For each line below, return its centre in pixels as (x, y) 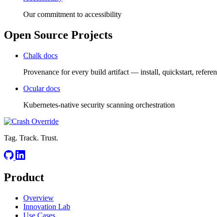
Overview (39, 198)
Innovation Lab (47, 207)
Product (24, 178)
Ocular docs (42, 88)
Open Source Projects (58, 35)
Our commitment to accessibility (72, 14)
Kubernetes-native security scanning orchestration (99, 105)
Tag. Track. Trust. (31, 138)
